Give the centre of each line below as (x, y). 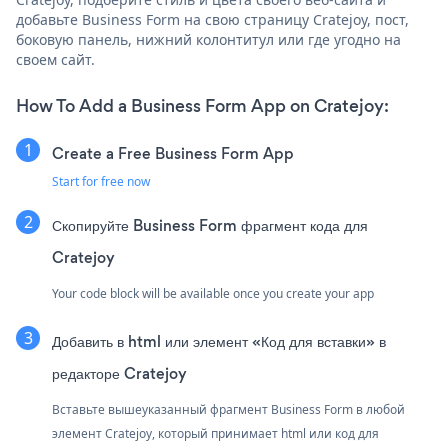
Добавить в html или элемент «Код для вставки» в (219, 341)
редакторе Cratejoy (119, 373)
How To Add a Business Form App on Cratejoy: (202, 105)
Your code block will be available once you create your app (213, 293)
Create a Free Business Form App (173, 153)
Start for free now (101, 181)
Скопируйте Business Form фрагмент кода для (210, 225)
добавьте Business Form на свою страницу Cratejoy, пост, (212, 19)
